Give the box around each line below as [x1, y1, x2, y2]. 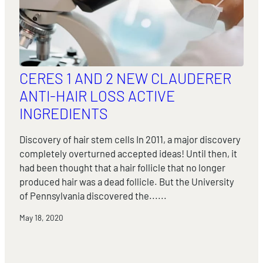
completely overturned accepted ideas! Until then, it [19, 147, 237, 159]
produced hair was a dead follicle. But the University [19, 175, 234, 187]
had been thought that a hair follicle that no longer [19, 161, 225, 173]
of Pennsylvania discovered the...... [19, 189, 167, 201]
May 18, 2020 [19, 213, 63, 223]
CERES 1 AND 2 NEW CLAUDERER [19, 69, 231, 87]
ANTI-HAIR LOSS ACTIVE [19, 87, 175, 105]
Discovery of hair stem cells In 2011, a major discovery [19, 133, 241, 145]
